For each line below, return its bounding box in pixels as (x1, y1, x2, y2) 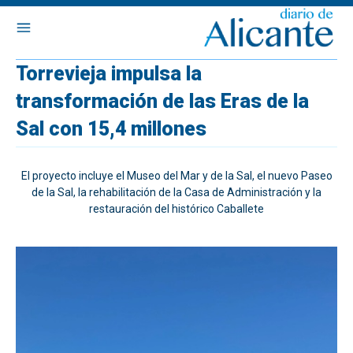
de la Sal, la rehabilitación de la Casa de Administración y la (32, 186, 321, 199)
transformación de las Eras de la (16, 90, 309, 113)
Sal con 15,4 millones (16, 117, 206, 140)
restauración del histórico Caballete (89, 203, 264, 215)
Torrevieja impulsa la (16, 62, 202, 85)
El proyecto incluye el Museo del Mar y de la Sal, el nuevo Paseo (20, 169, 333, 182)
